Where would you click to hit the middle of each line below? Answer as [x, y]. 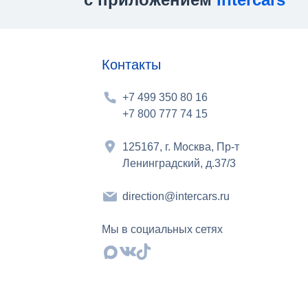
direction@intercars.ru [176, 196]
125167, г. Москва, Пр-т [181, 147]
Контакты [131, 65]
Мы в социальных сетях [162, 229]
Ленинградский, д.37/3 [179, 163]
